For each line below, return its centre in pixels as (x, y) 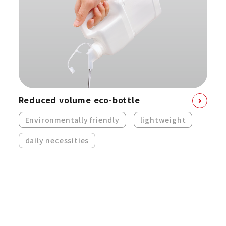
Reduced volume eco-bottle (79, 100)
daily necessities (57, 140)
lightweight (163, 119)
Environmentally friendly (72, 119)
